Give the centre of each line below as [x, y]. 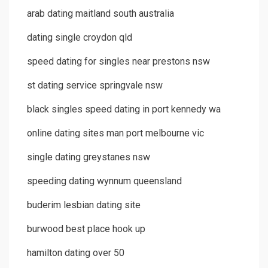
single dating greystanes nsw [89, 157]
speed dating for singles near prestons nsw [118, 62]
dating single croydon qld [80, 38]
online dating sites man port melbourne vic [115, 133]
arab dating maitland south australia [100, 14]
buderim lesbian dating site [84, 205]
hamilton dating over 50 [76, 253]
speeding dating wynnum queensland [104, 181]
